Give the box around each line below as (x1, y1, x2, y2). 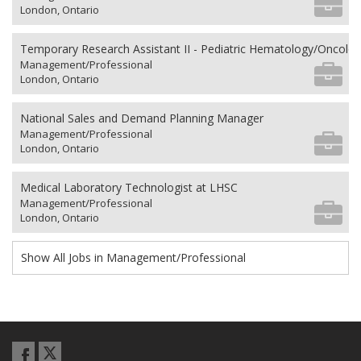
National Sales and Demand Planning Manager (20, 110, 263, 126)
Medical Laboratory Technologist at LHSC (20, 179, 238, 195)
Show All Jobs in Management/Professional (21, 249, 246, 265)
